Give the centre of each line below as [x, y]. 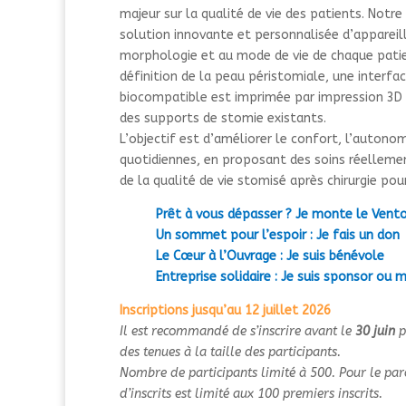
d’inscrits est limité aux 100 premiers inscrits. [251, 393]
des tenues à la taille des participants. [230, 352]
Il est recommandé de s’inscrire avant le [237, 331]
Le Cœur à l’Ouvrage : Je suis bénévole [270, 256]
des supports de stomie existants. [223, 118]
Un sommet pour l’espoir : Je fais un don [278, 235]
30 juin [375, 331]
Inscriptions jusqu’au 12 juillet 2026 [225, 310]
